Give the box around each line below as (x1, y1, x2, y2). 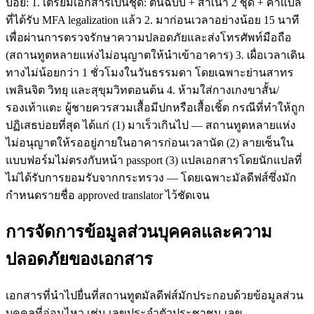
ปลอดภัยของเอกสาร (6, 250, 153, 268)
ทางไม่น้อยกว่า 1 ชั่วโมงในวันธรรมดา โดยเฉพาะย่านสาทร (6, 66, 294, 78)
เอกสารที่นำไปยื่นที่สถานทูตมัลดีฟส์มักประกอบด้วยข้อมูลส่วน (6, 289, 303, 301)
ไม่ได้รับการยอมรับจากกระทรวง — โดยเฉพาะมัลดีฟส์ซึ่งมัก (6, 171, 296, 184)
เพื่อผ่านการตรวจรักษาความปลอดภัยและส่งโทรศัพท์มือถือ (6, 31, 292, 43)
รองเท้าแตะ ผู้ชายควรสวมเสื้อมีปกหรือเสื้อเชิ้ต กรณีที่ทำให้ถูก (6, 101, 305, 114)
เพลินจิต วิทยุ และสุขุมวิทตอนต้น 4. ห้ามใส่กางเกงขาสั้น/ (6, 83, 279, 96)
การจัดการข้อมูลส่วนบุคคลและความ (6, 222, 272, 241)
